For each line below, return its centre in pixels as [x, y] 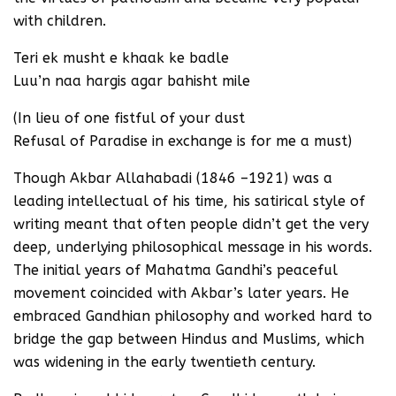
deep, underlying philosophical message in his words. [193, 247]
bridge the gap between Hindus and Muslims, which [189, 339]
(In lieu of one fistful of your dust [129, 118]
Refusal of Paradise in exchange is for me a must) [183, 141]
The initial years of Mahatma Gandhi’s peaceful [175, 270]
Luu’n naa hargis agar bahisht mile [132, 80]
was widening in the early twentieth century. [164, 362]
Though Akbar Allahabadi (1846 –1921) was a [173, 178]
